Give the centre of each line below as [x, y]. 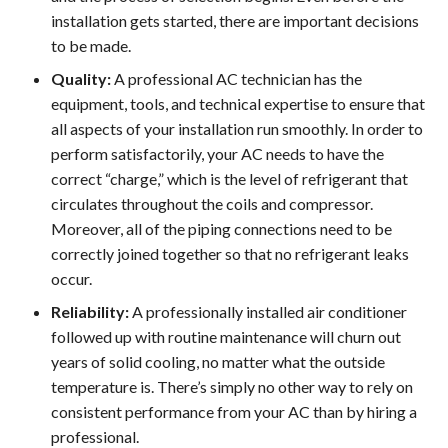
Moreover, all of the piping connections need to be [221, 228]
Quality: [81, 78]
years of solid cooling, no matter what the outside [218, 361]
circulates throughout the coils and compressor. [212, 203]
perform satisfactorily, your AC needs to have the [217, 153]
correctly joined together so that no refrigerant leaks [230, 253]
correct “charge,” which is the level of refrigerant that [229, 178]
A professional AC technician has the [236, 78]
